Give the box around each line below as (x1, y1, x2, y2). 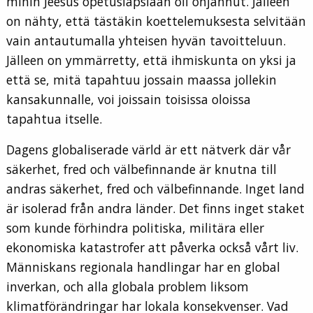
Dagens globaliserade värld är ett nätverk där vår (6, 141, 291, 159)
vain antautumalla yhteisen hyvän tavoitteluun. (6, 32, 286, 50)
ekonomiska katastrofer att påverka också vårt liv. (6, 239, 298, 256)
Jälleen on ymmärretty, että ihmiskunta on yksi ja (6, 52, 296, 69)
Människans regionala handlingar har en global (6, 259, 280, 276)
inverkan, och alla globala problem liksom (6, 278, 249, 296)
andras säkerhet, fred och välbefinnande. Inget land (6, 180, 305, 198)
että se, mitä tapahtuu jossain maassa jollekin (6, 71, 277, 89)
